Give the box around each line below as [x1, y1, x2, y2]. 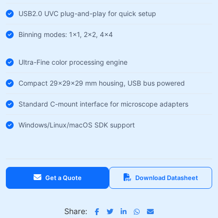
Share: [64, 206, 87, 216]
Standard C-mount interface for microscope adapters [18, 100, 188, 108]
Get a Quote [45, 174, 82, 182]
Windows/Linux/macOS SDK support [18, 121, 135, 129]
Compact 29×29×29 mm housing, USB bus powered [18, 79, 185, 87]
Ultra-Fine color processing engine [18, 58, 127, 66]
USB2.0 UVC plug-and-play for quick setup [18, 9, 156, 18]
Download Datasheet [135, 174, 198, 182]
